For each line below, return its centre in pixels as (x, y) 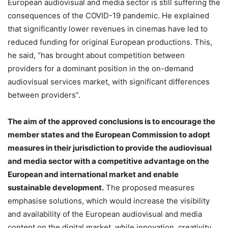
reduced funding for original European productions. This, (110, 42)
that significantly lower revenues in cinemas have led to (108, 28)
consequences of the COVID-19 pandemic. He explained (108, 15)
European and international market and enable (93, 174)
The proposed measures (149, 187)
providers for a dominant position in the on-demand (101, 68)
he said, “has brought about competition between (96, 55)
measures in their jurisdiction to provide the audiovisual (110, 148)
